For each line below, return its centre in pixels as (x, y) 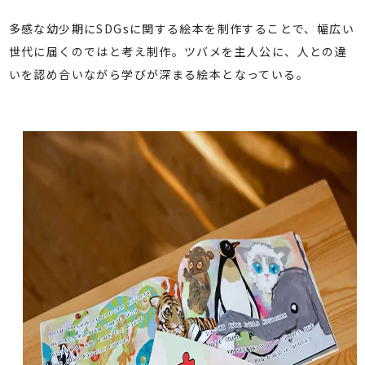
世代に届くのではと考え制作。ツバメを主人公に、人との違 (178, 51)
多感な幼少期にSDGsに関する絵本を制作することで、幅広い (182, 28)
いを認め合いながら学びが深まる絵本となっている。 (159, 74)
